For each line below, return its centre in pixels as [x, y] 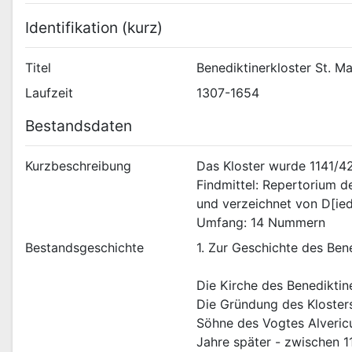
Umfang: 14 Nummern [261, 222]
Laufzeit [49, 92]
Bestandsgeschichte [84, 247]
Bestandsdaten [79, 125]
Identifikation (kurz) [94, 28]
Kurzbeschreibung [78, 165]
